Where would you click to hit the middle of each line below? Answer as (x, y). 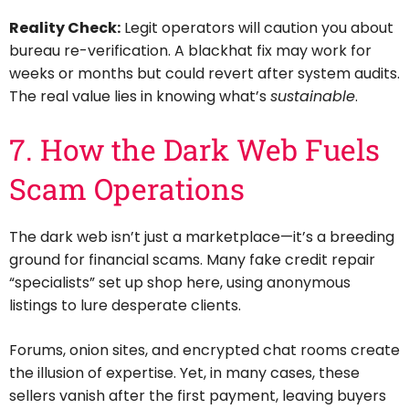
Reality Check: (65, 27)
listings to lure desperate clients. (125, 306)
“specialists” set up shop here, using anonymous (180, 283)
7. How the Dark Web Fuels (194, 149)
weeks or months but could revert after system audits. (204, 73)
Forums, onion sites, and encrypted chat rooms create (204, 351)
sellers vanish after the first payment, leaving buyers (198, 396)
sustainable (313, 96)
